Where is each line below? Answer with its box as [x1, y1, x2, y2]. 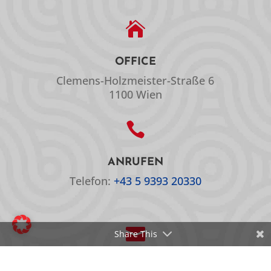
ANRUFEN [107, 156, 163, 168]
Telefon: [69, 173, 114, 188]
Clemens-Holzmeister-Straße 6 [56, 73, 215, 88]
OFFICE [114, 56, 156, 68]
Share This [114, 228, 157, 240]
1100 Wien [108, 87, 162, 102]
